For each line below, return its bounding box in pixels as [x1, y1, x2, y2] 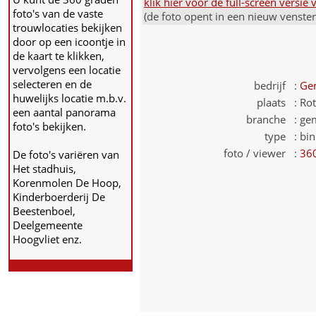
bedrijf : [254, 78, 297, 92]
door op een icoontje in [13, 35, 126, 49]
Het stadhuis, [13, 162, 76, 176]
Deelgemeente [13, 218, 83, 232]
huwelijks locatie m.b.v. [13, 91, 126, 105]
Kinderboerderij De [13, 190, 105, 204]
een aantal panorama [13, 105, 116, 119]
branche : [246, 112, 297, 126]
